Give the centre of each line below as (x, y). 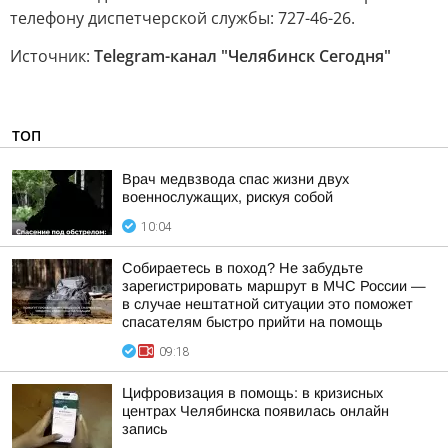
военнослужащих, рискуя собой (227, 197)
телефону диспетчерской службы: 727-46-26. (182, 18)
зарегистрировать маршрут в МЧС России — (274, 286)
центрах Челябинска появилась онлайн (255, 411)
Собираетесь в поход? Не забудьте (242, 268)
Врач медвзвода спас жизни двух (235, 179)
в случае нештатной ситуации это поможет (267, 304)
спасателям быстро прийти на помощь (252, 322)
